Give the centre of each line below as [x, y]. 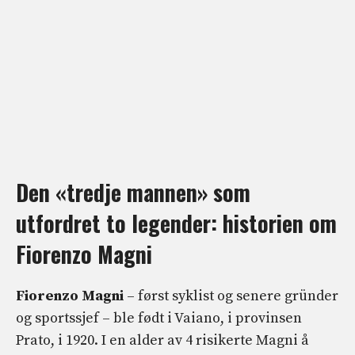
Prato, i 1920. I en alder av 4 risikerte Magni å [162, 340]
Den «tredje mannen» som [133, 192]
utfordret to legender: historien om [176, 223]
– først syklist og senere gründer [231, 296]
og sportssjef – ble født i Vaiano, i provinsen [159, 318]
